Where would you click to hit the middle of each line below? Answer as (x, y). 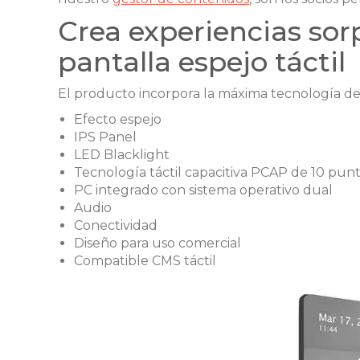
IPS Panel (105, 137)
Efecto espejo (118, 119)
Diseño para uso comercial (157, 243)
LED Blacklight (122, 155)
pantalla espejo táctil (202, 62)
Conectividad (116, 225)
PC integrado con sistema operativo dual (203, 190)
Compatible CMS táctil (145, 261)
